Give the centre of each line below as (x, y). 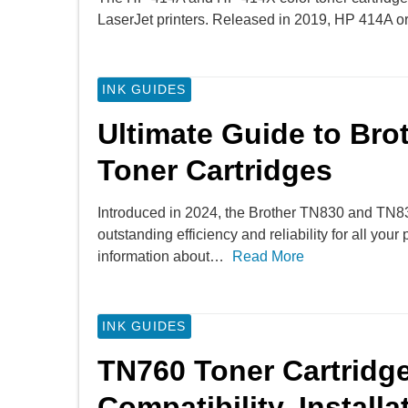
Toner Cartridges (215, 170)
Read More (268, 256)
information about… (161, 256)
